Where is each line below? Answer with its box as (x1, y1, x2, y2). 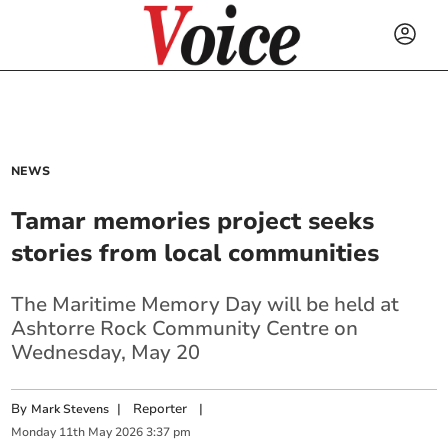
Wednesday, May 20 (11, 339, 201, 366)
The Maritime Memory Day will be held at (11, 291, 400, 318)
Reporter (133, 400, 188, 418)
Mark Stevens (31, 401, 110, 417)
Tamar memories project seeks (11, 205, 375, 237)
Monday (11, 424, 57, 441)
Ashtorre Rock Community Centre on (11, 315, 359, 342)
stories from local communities (11, 237, 380, 269)
